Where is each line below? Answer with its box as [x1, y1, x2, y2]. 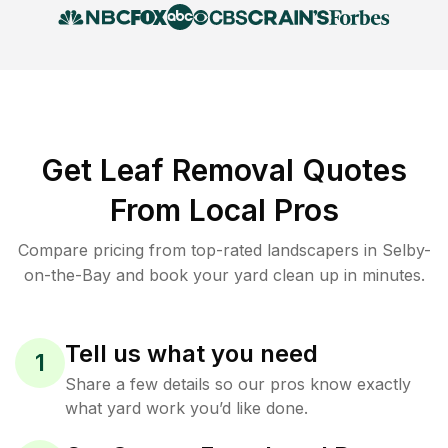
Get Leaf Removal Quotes [41, 152, 407, 188]
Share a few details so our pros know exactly [65, 374, 411, 394]
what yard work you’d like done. [65, 398, 308, 418]
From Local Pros [109, 192, 339, 228]
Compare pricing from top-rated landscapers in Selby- [17, 240, 431, 260]
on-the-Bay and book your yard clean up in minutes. [23, 265, 425, 285]
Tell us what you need [65, 339, 318, 368]
